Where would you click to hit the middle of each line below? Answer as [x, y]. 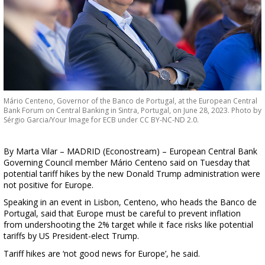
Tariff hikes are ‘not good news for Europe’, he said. [102, 253]
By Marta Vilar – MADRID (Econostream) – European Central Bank [130, 151]
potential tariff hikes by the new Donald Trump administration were [132, 173]
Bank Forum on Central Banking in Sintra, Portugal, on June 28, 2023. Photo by [132, 110]
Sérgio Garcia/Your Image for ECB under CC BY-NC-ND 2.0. [101, 119]
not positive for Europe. [49, 185]
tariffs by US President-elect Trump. [71, 236]
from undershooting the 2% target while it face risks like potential [128, 225]
